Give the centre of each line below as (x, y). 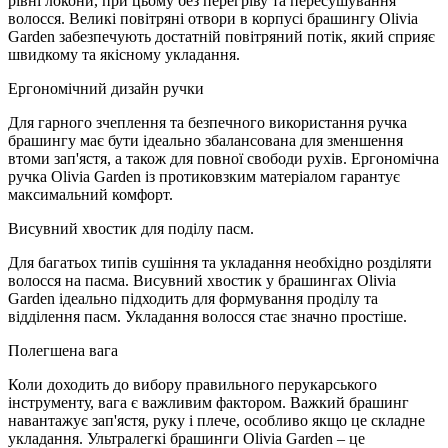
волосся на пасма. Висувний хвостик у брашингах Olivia (202, 280)
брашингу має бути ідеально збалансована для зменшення (205, 140)
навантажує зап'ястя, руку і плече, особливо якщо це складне (216, 420)
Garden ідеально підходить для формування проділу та (193, 298)
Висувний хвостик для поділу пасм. (131, 228)
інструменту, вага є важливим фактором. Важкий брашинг (208, 402)
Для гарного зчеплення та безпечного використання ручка (207, 122)
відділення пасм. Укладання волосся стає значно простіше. (207, 316)
